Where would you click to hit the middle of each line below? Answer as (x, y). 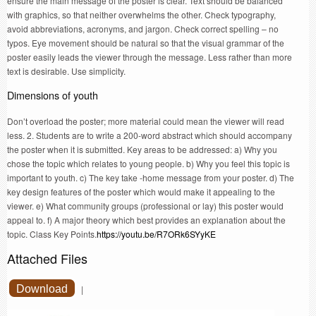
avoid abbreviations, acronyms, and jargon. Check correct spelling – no (143, 29)
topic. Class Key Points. (52, 234)
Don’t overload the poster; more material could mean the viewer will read (146, 121)
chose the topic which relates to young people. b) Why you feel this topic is (148, 164)
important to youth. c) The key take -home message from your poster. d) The (151, 178)
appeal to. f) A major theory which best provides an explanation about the (146, 220)
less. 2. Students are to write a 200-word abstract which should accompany (150, 135)
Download (42, 289)
